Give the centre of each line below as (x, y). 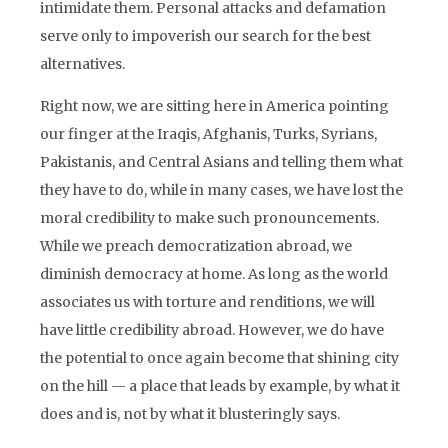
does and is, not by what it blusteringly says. (190, 414)
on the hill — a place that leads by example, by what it (220, 386)
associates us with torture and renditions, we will (207, 302)
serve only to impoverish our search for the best (205, 36)
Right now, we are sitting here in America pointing (214, 106)
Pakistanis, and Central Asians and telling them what (221, 162)
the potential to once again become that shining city (219, 358)
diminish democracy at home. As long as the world (214, 274)
